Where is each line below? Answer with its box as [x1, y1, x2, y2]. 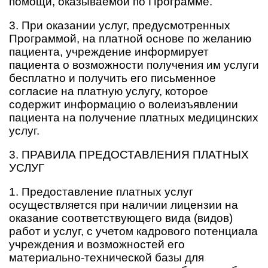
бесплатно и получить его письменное [9, 72, 216, 84]
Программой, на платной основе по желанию [9, 32, 251, 45]
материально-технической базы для [9, 251, 204, 264]
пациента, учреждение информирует [9, 45, 209, 58]
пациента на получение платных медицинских [9, 111, 258, 124]
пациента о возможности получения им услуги [9, 59, 259, 71]
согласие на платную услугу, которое [9, 85, 208, 98]
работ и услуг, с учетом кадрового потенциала [9, 225, 258, 237]
